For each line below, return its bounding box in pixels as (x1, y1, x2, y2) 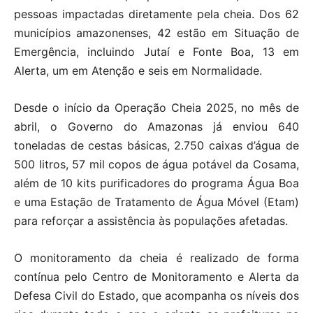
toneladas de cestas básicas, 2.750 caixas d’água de (14, 138, 299, 152)
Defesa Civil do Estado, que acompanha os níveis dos (14, 288, 299, 303)
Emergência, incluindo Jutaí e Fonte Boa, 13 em (14, 44, 299, 59)
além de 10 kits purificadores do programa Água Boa (14, 175, 299, 190)
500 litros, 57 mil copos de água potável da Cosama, (14, 156, 299, 171)
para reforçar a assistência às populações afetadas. (14, 213, 288, 228)
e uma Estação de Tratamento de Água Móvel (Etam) (14, 194, 299, 209)
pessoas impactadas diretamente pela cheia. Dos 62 (14, 6, 299, 21)
